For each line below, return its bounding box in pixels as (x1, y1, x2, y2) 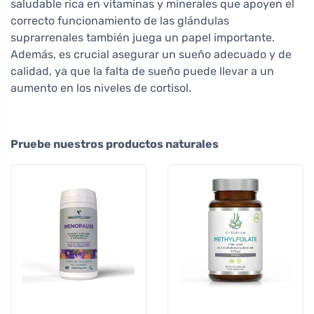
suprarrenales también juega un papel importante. (11, 30, 275, 44)
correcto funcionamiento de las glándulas (11, 13, 229, 27)
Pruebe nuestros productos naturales (11, 137, 219, 151)
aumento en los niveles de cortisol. (11, 81, 191, 95)
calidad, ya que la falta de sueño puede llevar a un (11, 64, 274, 78)
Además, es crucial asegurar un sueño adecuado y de (11, 47, 292, 61)
